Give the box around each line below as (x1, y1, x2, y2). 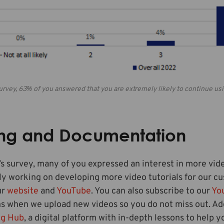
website (7, 185, 38, 197)
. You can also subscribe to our (91, 185, 211, 197)
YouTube (56, 185, 91, 197)
